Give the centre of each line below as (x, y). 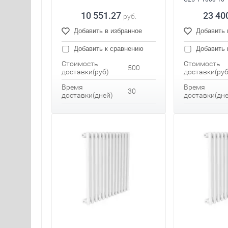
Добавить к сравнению (108, 49)
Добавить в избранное (108, 31)
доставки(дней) (87, 95)
